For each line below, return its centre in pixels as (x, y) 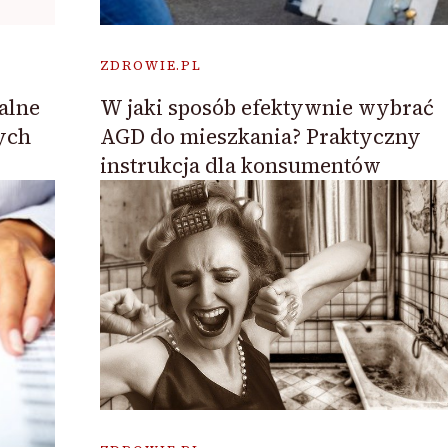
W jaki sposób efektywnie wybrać (266, 108)
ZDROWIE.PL (150, 66)
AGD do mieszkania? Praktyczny (260, 137)
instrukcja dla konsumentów (240, 166)
